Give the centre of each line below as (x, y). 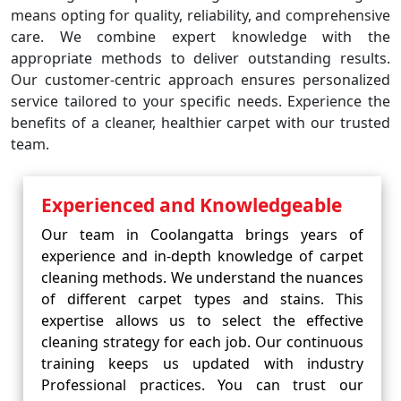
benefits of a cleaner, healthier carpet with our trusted (200, 123)
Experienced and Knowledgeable (192, 205)
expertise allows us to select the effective (202, 320)
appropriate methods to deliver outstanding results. (200, 58)
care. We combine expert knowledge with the (200, 37)
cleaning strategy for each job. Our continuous (202, 342)
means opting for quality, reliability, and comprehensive (200, 15)
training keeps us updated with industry (202, 363)
